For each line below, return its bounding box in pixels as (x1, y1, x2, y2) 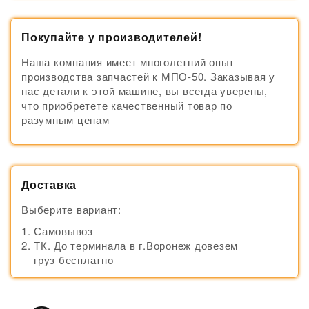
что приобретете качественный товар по (21, 97, 232, 112)
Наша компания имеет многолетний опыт (21, 54, 235, 69)
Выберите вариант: (21, 201, 121, 217)
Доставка (21, 176, 77, 192)
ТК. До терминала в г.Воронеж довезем (34, 237, 238, 252)
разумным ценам (21, 112, 110, 127)
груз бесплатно (34, 252, 114, 267)
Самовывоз (34, 223, 93, 238)
